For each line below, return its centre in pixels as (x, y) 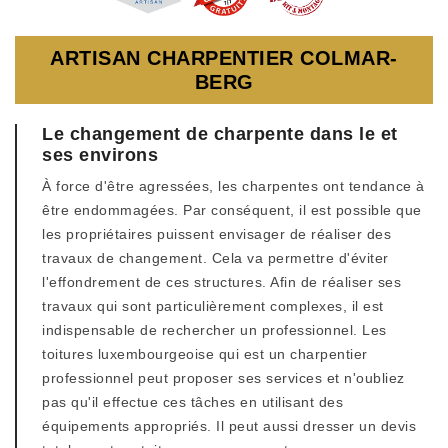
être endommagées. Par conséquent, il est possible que (232, 210)
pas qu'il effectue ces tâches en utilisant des (192, 402)
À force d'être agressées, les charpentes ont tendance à (233, 186)
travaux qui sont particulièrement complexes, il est (213, 306)
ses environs (100, 155)
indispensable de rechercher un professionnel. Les (214, 330)
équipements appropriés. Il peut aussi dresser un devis (229, 426)
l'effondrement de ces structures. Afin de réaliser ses (221, 282)
